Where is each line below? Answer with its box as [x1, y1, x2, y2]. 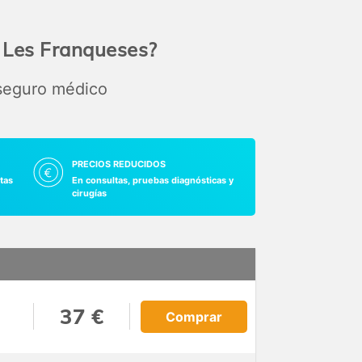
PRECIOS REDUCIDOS [71, 158, 166, 170]
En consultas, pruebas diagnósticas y [71, 174, 234, 186]
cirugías [71, 187, 107, 199]
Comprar [165, 308, 222, 325]
